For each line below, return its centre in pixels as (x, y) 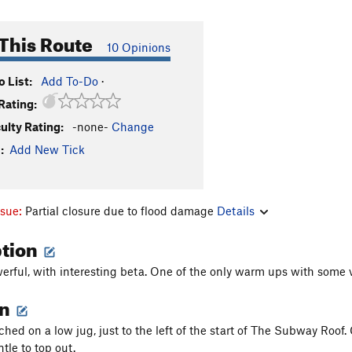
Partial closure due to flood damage (121, 210)
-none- (90, 126)
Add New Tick (47, 149)
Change (133, 126)
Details (236, 210)
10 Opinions (139, 47)
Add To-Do (70, 81)
